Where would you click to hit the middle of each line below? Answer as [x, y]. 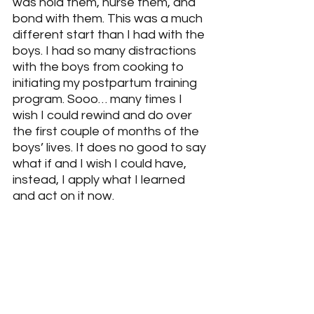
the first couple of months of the [107, 132]
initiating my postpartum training [106, 83]
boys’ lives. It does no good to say [111, 148]
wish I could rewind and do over [104, 116]
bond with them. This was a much [109, 19]
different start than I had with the [110, 35]
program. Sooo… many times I [99, 100]
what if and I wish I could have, [101, 164]
